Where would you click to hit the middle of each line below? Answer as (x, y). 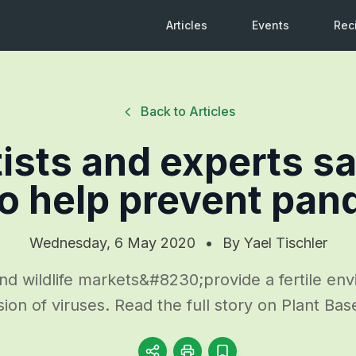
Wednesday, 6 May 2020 (112, 242)
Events (271, 25)
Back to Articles (188, 111)
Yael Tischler (285, 242)
